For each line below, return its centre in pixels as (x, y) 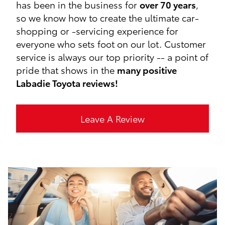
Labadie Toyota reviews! (67, 83)
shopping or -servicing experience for (97, 31)
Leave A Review (112, 119)
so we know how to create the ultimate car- (108, 18)
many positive (147, 70)
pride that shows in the (67, 70)
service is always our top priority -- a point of (113, 57)
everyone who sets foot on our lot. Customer (111, 44)
